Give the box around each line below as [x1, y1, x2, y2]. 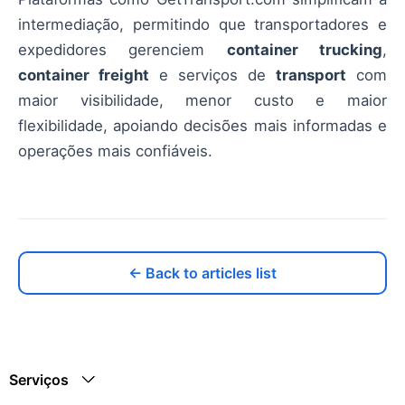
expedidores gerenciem [18, 41, 227, 60]
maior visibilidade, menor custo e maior [18, 91, 387, 110]
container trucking [226, 41, 383, 60]
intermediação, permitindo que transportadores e [18, 15, 387, 34]
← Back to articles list [128, 264, 277, 283]
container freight [18, 66, 149, 85]
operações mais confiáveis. [18, 142, 212, 161]
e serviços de [149, 66, 276, 85]
